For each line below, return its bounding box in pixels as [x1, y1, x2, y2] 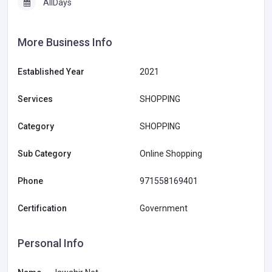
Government [140, 203, 188, 214]
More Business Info [18, 36, 112, 49]
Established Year [18, 67, 84, 77]
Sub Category [18, 149, 71, 159]
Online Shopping [140, 149, 202, 159]
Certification [18, 203, 67, 214]
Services [18, 94, 53, 104]
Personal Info [18, 237, 84, 250]
